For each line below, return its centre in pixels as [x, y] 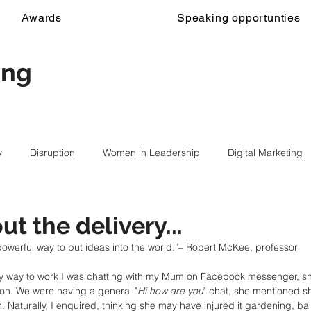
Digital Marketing [265, 153]
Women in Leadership [151, 153]
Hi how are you [170, 291]
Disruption [52, 153]
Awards [42, 18]
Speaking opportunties [239, 18]
